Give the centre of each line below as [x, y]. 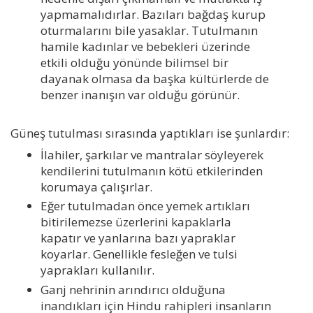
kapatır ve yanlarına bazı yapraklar [138, 238]
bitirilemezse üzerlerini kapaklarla [136, 222]
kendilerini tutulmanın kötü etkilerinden [151, 171]
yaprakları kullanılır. [97, 270]
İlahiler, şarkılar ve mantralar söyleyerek [152, 155]
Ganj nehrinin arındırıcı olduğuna [133, 289]
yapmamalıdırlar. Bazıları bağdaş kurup [153, 15]
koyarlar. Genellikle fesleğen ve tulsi [139, 254]
